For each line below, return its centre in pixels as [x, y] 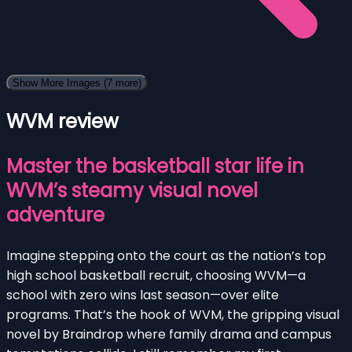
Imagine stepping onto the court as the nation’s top [166, 255]
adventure [55, 214]
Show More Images [58, 82]
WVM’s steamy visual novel [132, 190]
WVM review [62, 121]
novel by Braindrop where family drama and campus [169, 334]
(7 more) [123, 82]
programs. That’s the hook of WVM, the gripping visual [173, 314]
